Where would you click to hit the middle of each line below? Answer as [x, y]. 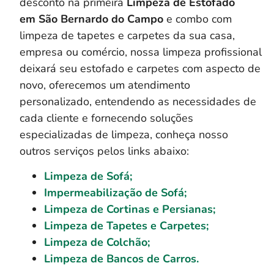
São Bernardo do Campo [101, 19]
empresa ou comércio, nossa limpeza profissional [141, 52]
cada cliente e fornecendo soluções [106, 118]
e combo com [198, 19]
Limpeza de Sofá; [88, 176]
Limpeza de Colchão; [97, 243]
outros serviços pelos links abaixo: [104, 151]
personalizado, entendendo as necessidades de [138, 102]
